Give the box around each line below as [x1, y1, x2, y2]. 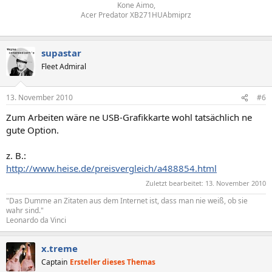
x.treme [41, 242, 78, 254]
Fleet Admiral [41, 61, 86, 72]
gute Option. [6, 124, 59, 136]
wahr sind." [6, 205, 44, 216]
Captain [41, 256, 67, 267]
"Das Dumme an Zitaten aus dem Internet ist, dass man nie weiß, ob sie [6, 195, 248, 206]
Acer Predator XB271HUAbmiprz [81, 9, 191, 20]
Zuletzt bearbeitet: [146, 178, 205, 188]
